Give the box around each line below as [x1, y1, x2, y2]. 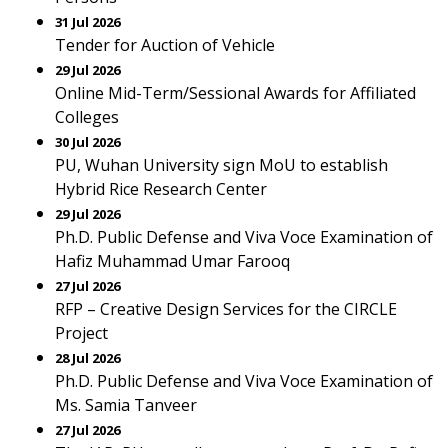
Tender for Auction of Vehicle [55, 34, 275, 56]
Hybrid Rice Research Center [55, 178, 267, 200]
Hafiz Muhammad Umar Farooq [55, 250, 290, 272]
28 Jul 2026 [55, 349, 120, 367]
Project [55, 322, 108, 344]
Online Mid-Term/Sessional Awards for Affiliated [55, 82, 416, 104]
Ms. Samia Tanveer [55, 394, 197, 416]
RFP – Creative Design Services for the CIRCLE [55, 298, 397, 320]
